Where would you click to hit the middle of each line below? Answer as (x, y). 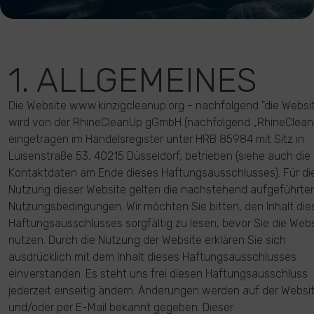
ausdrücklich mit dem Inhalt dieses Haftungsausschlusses (152, 257)
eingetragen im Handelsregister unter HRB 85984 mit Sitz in (156, 139)
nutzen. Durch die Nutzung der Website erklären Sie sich (147, 240)
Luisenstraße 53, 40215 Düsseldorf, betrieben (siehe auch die (159, 156)
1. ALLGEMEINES (132, 80)
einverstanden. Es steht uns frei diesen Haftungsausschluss (158, 274)
